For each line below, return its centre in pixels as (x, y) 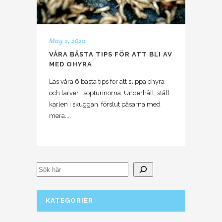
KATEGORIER (69, 201)
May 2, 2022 (67, 41)
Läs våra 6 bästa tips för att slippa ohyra (107, 82)
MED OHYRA (71, 64)
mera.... (60, 116)
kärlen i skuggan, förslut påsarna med (105, 105)
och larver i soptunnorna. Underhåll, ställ (109, 93)
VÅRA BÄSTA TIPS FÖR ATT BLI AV (111, 55)
